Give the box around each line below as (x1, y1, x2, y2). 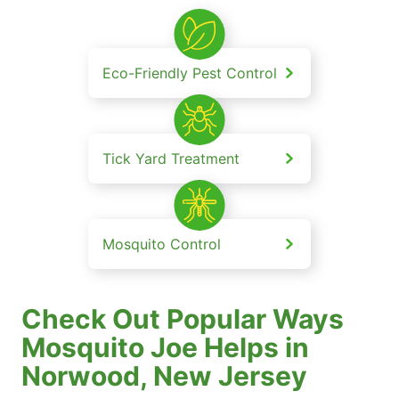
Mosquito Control (102, 235, 221, 254)
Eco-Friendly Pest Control (102, 64, 277, 83)
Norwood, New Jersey (21, 360, 307, 393)
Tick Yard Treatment (102, 150, 240, 168)
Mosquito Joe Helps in (21, 331, 309, 364)
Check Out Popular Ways (21, 303, 344, 336)
